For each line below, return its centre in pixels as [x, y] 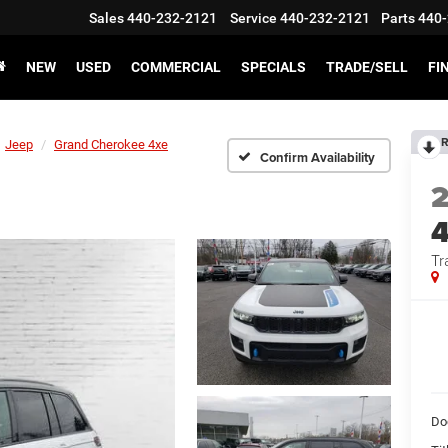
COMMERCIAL [176, 67]
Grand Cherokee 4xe [111, 144]
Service [253, 18]
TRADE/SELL [367, 67]
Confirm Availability [317, 157]
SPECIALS [273, 67]
